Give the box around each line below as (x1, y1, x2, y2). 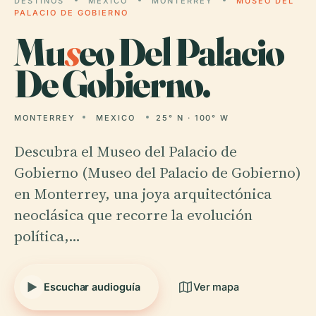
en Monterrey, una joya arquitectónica (14, 183, 272, 204)
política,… (14, 226, 80, 246)
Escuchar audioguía (44, 281, 140, 293)
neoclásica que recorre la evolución (14, 205, 253, 225)
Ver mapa (193, 281, 240, 293)
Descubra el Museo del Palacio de (14, 141, 237, 162)
